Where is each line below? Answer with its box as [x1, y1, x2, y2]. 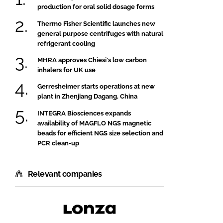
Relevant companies [28, 169, 102, 179]
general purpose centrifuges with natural [37, 29, 163, 37]
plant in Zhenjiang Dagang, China [37, 93, 137, 101]
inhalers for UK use [37, 66, 96, 74]
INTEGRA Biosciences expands [37, 109, 131, 117]
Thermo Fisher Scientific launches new [37, 19, 155, 27]
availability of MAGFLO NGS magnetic [37, 119, 151, 127]
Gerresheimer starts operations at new [37, 83, 155, 91]
